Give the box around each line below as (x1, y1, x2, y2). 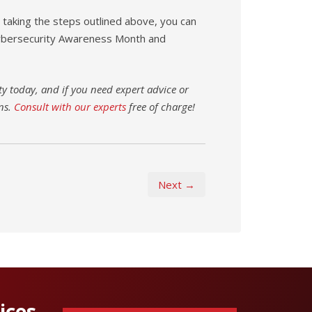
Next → (158, 177, 195, 192)
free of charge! (125, 99, 195, 114)
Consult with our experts (13, 99, 126, 114)
